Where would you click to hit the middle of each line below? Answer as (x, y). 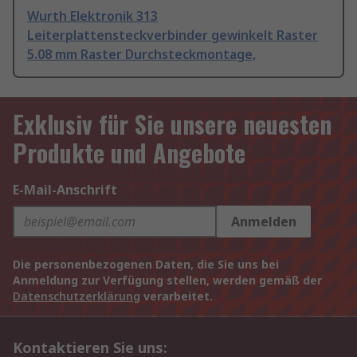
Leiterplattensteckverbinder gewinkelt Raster (173, 35)
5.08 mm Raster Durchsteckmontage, (141, 55)
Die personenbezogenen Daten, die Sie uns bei (146, 265)
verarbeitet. (177, 296)
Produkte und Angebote (129, 153)
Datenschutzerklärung (76, 296)
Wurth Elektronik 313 (92, 16)
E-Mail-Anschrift (65, 190)
